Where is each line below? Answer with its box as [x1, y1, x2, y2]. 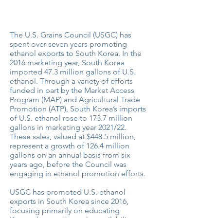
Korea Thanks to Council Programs [19, 13, 137, 25]
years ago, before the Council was [10, 160, 127, 169]
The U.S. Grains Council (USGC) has [10, 30, 131, 39]
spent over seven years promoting [10, 39, 127, 49]
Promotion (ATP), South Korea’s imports [10, 104, 146, 113]
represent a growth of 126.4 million [10, 141, 129, 150]
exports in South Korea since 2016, [10, 197, 128, 206]
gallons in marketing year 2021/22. [10, 123, 127, 132]
